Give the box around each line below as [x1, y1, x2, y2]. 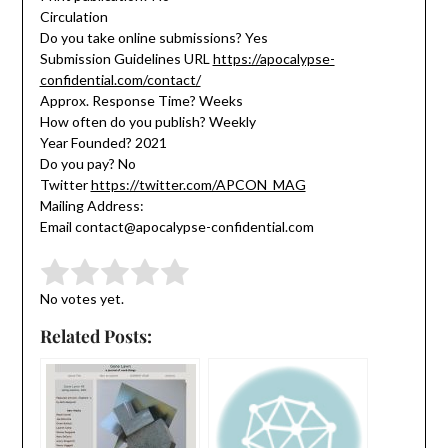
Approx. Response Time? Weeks [39, 92, 243, 110]
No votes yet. [39, 290, 124, 308]
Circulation [39, 8, 108, 26]
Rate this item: [39, 272, 132, 290]
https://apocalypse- [212, 50, 335, 68]
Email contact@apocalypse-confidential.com [39, 218, 314, 236]
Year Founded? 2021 [39, 134, 167, 152]
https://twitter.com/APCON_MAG [90, 176, 306, 194]
